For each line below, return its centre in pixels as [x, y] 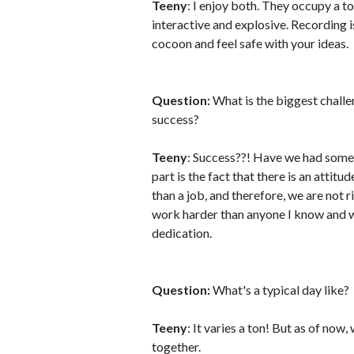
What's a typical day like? [280, 290]
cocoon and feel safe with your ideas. [250, 43]
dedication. [182, 233]
